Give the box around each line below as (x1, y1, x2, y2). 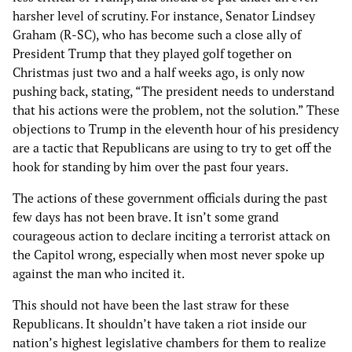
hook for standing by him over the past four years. (13, 159, 291, 175)
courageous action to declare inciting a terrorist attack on (13, 228, 330, 244)
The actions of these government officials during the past (13, 190, 328, 207)
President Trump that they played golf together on (13, 46, 291, 62)
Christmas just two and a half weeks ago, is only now (13, 64, 305, 81)
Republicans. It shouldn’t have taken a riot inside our (13, 316, 306, 332)
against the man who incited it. (13, 266, 185, 282)
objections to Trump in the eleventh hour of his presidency (13, 121, 339, 137)
